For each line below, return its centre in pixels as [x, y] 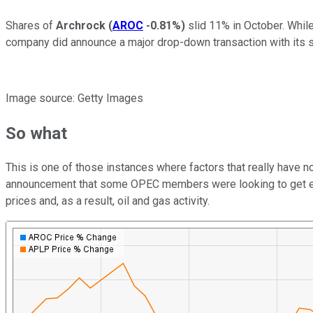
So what [36, 133]
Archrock [81, 25]
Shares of [31, 25]
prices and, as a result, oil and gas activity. [108, 201]
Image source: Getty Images [74, 98]
